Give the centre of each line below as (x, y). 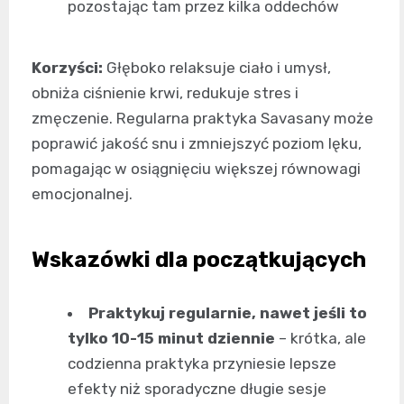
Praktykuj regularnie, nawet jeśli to (228, 312)
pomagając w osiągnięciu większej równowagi (196, 168)
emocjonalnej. (82, 193)
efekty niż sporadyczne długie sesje (197, 388)
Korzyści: (67, 67)
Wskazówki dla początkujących (199, 259)
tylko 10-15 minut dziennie (171, 338)
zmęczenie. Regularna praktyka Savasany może (202, 118)
